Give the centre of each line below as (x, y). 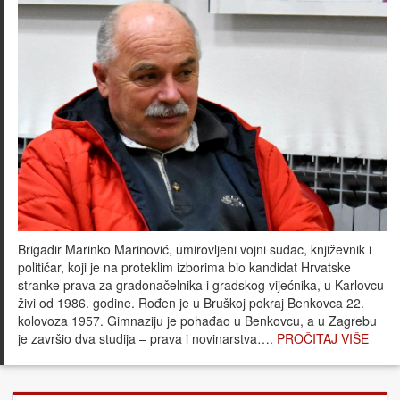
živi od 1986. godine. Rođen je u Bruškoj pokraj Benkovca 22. (191, 303)
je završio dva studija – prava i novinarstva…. (147, 339)
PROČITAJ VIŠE (323, 339)
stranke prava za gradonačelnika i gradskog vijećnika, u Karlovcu (201, 285)
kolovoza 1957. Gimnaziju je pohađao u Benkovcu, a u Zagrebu (197, 321)
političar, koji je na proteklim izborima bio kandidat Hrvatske (184, 267)
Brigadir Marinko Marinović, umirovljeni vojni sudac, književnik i (195, 250)
